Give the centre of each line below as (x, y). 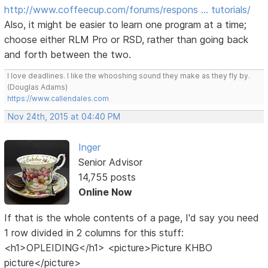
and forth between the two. (68, 55)
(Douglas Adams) (38, 87)
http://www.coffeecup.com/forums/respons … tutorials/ (128, 10)
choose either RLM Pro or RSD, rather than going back (127, 40)
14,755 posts (107, 177)
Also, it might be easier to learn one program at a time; (126, 25)
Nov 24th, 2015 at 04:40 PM (64, 117)
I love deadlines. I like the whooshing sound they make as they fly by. (129, 76)
